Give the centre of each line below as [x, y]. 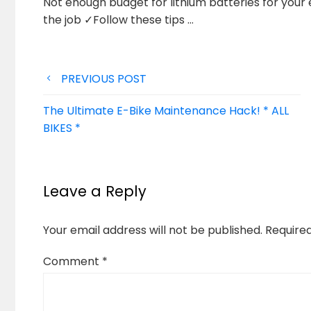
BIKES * [62, 128]
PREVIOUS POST [104, 79]
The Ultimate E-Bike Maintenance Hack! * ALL [166, 111]
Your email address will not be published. [153, 230]
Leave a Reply [95, 191]
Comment [73, 261]
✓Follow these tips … [139, 20]
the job [64, 20]
